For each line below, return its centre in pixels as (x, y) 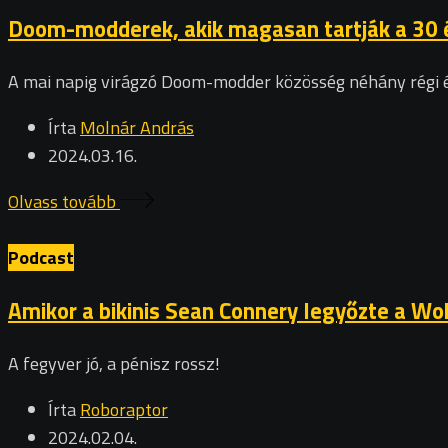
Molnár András (137, 127)
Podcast (41, 257)
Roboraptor (124, 409)
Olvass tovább (64, 201)
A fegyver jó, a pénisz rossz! (114, 363)
